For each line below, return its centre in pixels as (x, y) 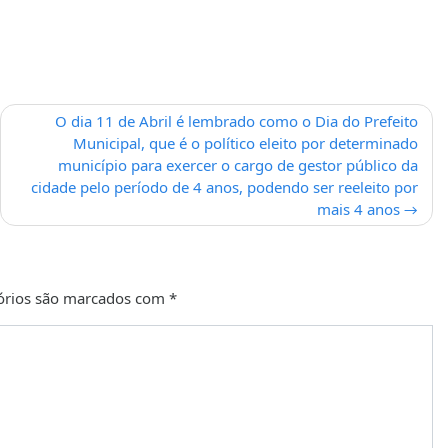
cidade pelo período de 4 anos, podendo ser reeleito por (224, 186)
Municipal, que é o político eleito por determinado (245, 142)
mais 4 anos (358, 208)
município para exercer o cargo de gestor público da (238, 164)
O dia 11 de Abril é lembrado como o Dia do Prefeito (236, 120)
